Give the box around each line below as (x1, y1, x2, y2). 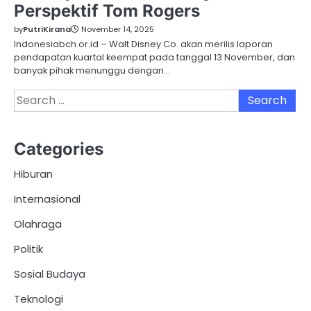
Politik (14, 241, 43, 256)
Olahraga (14, 216, 62, 231)
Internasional (14, 191, 81, 206)
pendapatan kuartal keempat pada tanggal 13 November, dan (14, 51, 295, 65)
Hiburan (14, 166, 53, 181)
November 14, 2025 (81, 24, 154, 35)
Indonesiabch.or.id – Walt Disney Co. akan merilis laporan (14, 37, 273, 51)
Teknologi (14, 291, 63, 306)
